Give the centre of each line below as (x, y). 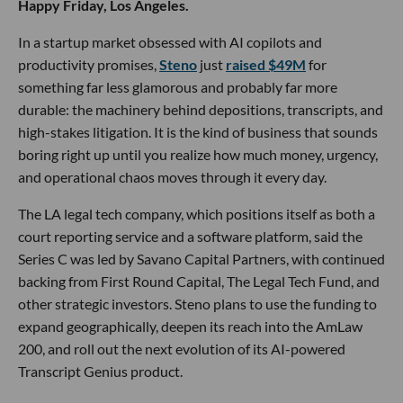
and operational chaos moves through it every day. (172, 176)
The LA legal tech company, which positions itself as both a (197, 213)
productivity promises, (89, 64)
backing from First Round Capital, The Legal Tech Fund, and (199, 281)
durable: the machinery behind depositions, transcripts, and (201, 109)
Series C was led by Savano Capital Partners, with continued (201, 258)
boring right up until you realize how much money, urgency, (198, 154)
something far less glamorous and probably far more (178, 86)
